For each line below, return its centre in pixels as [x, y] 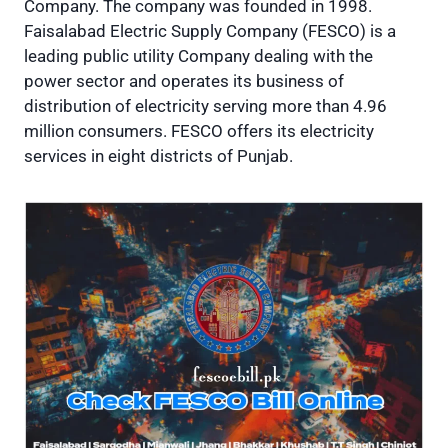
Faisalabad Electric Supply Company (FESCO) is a [210, 30]
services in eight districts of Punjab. [158, 155]
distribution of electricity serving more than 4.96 [205, 105]
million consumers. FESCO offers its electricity [199, 130]
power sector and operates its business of [184, 80]
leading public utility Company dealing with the [198, 55]
